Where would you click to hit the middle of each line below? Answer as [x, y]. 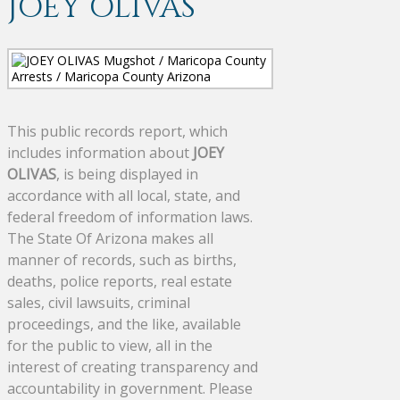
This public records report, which [117, 131]
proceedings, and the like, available [124, 324]
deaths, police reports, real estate [120, 281]
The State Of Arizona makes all [110, 238]
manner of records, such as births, [122, 259]
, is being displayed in [127, 174]
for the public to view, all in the [110, 345]
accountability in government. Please [130, 388]
